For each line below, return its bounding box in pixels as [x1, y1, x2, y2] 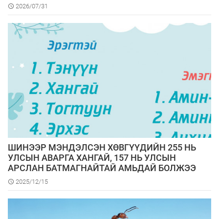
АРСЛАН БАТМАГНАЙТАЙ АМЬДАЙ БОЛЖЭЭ [8, 163, 196, 174]
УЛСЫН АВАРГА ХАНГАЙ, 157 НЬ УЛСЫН [8, 153, 176, 163]
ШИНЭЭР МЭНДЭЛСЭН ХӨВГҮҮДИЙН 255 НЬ [8, 142, 196, 153]
